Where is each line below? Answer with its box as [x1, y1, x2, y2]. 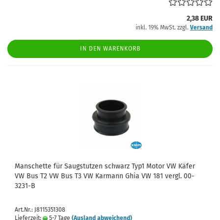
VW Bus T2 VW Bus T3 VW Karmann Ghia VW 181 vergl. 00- [15, 172, 194, 180]
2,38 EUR [187, 14, 213, 23]
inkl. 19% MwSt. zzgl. [136, 24, 190, 31]
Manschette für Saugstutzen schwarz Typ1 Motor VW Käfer [15, 162, 195, 170]
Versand [190, 24, 213, 31]
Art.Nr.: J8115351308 [15, 206, 65, 213]
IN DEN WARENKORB [80, 45, 140, 52]
